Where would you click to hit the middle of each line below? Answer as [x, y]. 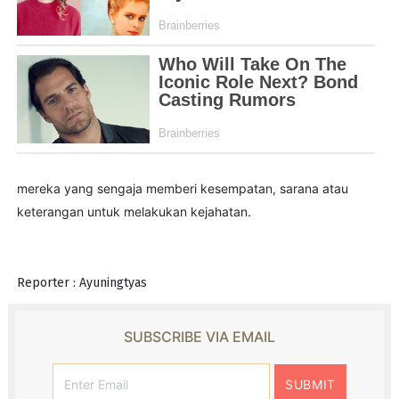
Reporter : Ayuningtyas [81, 282]
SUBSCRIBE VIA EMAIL [199, 336]
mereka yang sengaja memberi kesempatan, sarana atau [182, 188]
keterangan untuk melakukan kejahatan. [134, 211]
